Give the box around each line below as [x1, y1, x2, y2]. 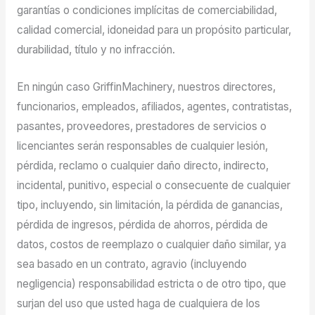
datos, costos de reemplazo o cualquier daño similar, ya [16, 237, 286, 251]
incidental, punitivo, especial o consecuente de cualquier [16, 178, 290, 192]
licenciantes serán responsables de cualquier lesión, [16, 139, 268, 153]
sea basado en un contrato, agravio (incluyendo [16, 257, 247, 271]
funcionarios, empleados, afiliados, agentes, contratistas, [16, 99, 292, 113]
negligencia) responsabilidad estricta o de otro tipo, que [16, 276, 286, 290]
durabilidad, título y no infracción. [16, 43, 175, 57]
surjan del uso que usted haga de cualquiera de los [16, 296, 260, 310]
